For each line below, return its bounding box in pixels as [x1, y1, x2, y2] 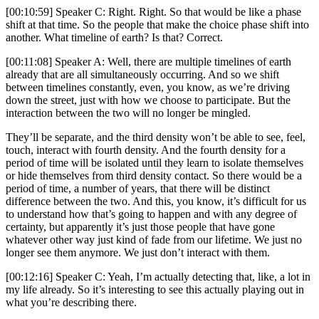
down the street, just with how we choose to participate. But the [6, 94, 291, 107]
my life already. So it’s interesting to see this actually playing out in [6, 283, 304, 296]
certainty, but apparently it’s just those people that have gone [6, 221, 275, 234]
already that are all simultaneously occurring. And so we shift [6, 68, 279, 81]
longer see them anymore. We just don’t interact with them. [6, 246, 270, 259]
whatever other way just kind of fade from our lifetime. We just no [6, 234, 302, 246]
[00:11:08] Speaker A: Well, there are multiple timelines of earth [6, 56, 291, 68]
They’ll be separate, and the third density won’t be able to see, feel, [6, 131, 305, 144]
